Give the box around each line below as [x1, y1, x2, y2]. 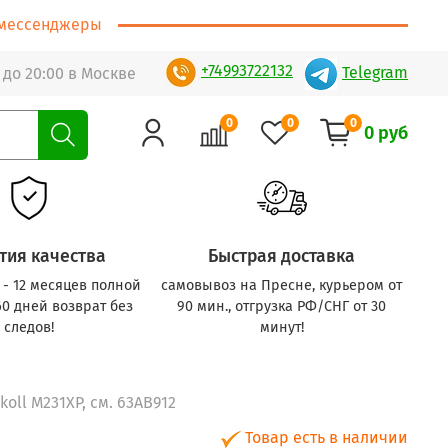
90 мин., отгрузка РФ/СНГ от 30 [177, 297, 387, 315]
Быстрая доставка [208, 245, 356, 267]
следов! [3, 318, 54, 336]
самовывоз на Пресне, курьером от [161, 276, 403, 294]
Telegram [342, 62, 408, 82]
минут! [259, 318, 304, 336]
